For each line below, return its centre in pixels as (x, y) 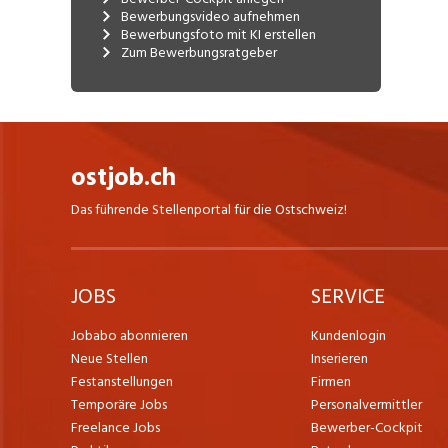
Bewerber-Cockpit (367, 427)
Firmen (331, 381)
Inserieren (340, 358)
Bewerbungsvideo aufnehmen (210, 16)
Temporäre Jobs (118, 404)
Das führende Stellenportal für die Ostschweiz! (208, 209)
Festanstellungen (121, 381)
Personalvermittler (367, 404)
